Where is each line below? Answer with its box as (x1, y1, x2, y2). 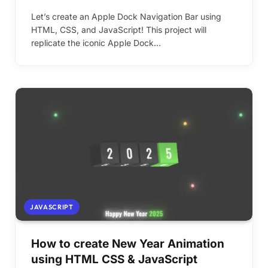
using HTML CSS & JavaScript (31, 252, 197, 267)
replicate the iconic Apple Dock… (31, 37, 161, 48)
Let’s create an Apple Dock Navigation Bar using (31, 11, 221, 22)
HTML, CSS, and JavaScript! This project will (31, 24, 206, 35)
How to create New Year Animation (31, 237, 224, 251)
